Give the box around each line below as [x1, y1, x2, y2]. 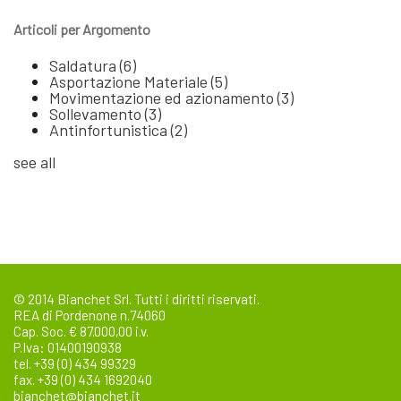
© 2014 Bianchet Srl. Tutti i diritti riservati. [13, 291, 260, 308]
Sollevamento [49, 104, 145, 124]
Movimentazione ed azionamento [49, 88, 277, 108]
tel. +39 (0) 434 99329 [13, 355, 136, 372]
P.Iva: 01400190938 [13, 339, 122, 356]
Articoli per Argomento [13, 21, 150, 38]
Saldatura [49, 55, 120, 76]
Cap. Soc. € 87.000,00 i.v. [13, 323, 149, 340]
